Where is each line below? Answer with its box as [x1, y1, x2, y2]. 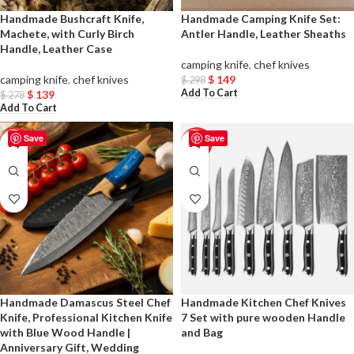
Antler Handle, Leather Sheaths [181, 27, 346, 40]
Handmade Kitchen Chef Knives [181, 296, 346, 310]
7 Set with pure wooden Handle [181, 311, 345, 325]
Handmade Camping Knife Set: [181, 12, 341, 25]
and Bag [181, 326, 223, 340]
